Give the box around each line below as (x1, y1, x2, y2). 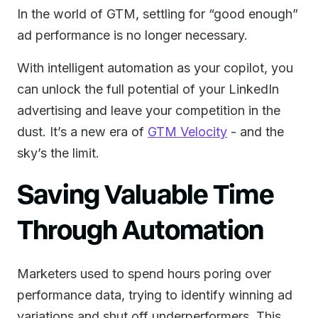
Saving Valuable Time (17, 177, 274, 209)
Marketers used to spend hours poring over (17, 266, 271, 281)
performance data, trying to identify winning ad (17, 287, 292, 302)
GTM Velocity (148, 124, 227, 139)
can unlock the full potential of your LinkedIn (17, 82, 279, 97)
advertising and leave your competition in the (17, 103, 280, 118)
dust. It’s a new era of (17, 124, 148, 139)
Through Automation (17, 212, 264, 244)
